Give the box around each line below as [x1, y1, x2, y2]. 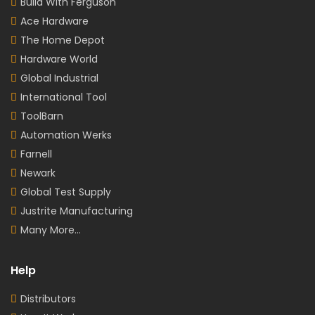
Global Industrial [20, 71, 98, 86]
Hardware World [20, 52, 98, 67]
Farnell [20, 147, 52, 162]
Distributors [20, 292, 76, 307]
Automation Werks [20, 128, 112, 143]
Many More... [20, 223, 81, 238]
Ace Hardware [20, 14, 89, 29]
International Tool [20, 90, 107, 105]
